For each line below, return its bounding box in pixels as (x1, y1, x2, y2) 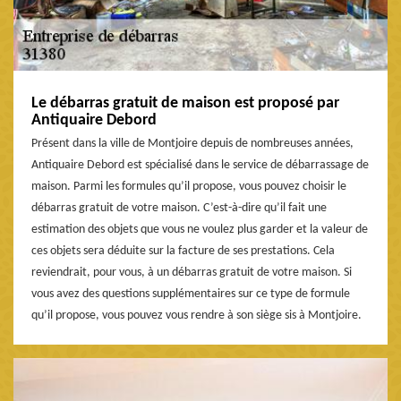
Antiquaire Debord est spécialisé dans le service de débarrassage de (31, 158, 369, 172)
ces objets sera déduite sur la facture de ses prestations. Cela (31, 243, 335, 258)
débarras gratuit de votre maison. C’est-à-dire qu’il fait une (31, 200, 327, 215)
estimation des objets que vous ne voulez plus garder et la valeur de (31, 222, 368, 236)
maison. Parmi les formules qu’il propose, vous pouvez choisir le (31, 179, 346, 193)
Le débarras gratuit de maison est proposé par (31, 94, 339, 112)
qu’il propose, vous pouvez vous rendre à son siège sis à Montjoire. (31, 308, 362, 322)
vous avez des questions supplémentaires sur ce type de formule (31, 286, 350, 301)
